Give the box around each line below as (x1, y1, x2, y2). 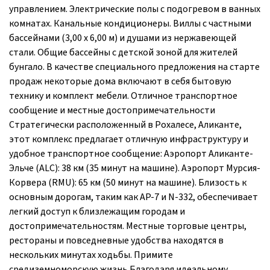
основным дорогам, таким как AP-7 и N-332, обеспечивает (9, 190, 258, 204)
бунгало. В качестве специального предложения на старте (9, 60, 260, 74)
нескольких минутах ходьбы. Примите (9, 248, 173, 262)
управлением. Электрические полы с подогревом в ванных (9, 2, 260, 16)
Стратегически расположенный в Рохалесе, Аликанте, (9, 118, 242, 131)
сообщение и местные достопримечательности (9, 103, 215, 117)
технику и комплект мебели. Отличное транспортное (9, 89, 237, 102)
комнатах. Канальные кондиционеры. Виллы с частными (9, 16, 251, 30)
